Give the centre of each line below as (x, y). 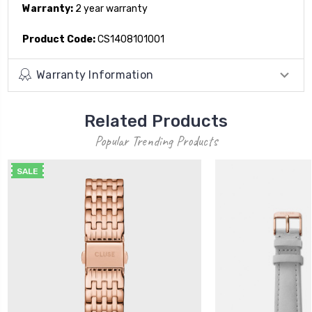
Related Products (156, 121)
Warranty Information (95, 75)
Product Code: (59, 39)
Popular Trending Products (156, 141)
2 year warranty (110, 8)
